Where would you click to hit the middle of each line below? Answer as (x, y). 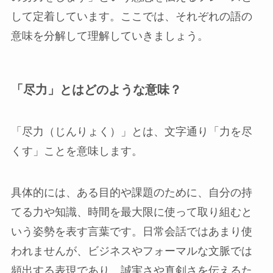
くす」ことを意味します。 (76, 151)
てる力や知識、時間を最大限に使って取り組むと (131, 212)
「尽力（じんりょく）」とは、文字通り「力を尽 (131, 132)
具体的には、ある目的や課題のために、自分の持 (131, 193)
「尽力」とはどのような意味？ (96, 89)
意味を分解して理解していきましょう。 (109, 36)
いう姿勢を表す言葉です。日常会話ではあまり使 (131, 232)
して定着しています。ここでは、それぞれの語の (131, 16)
